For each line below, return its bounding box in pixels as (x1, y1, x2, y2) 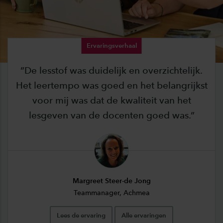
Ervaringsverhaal (86, 41, 137, 49)
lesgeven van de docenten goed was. (28, 109, 191, 121)
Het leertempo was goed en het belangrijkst (15, 79, 208, 91)
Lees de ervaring (57, 211, 106, 219)
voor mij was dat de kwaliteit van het (32, 94, 191, 106)
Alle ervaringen (121, 211, 166, 219)
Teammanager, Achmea (73, 188, 150, 197)
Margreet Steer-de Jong (72, 176, 151, 185)
